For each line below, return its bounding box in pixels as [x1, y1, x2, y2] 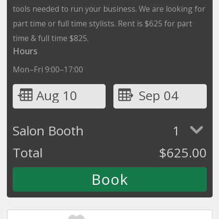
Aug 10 [36, 86, 77, 104]
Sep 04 [138, 86, 178, 104]
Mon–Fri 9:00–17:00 [12, 64, 83, 75]
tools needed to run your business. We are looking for [12, 3, 205, 14]
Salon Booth [12, 121, 84, 139]
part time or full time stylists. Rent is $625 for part [12, 18, 192, 29]
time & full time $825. [12, 32, 88, 44]
